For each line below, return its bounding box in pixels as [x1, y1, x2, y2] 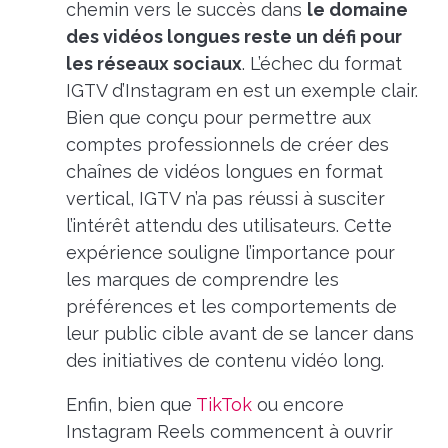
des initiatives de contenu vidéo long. [65, 350, 384, 372]
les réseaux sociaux [65, 53, 242, 75]
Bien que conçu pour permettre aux [65, 107, 371, 129]
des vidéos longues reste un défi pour [65, 26, 402, 48]
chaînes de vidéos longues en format [65, 161, 383, 183]
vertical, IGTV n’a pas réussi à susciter [65, 188, 385, 210]
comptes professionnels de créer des [65, 134, 389, 156]
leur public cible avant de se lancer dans [65, 323, 414, 345]
